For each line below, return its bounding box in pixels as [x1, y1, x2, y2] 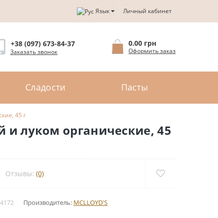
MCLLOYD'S [73, 198, 108, 207]
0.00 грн [128, 38, 156, 48]
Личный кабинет [123, 7, 172, 15]
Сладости [25, 81, 66, 93]
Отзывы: [5, 168, 36, 178]
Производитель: [23, 198, 73, 207]
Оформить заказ [128, 47, 176, 55]
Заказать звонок [10, 47, 57, 56]
